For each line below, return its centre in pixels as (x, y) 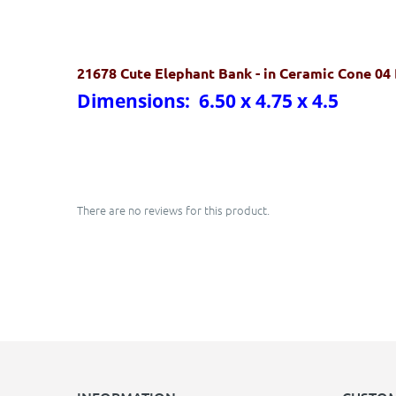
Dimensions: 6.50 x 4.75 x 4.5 (208, 101)
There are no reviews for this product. (173, 210)
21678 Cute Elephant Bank (166, 73)
